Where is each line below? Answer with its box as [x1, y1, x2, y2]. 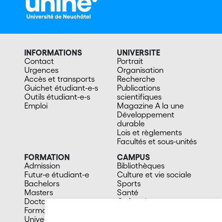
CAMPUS [117, 152, 150, 162]
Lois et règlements [117, 127, 182, 137]
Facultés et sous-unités [117, 136, 197, 146]
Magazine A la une [117, 101, 184, 110]
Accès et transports [24, 74, 95, 83]
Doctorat [24, 196, 56, 206]
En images [117, 205, 154, 215]
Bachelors [24, 178, 59, 188]
